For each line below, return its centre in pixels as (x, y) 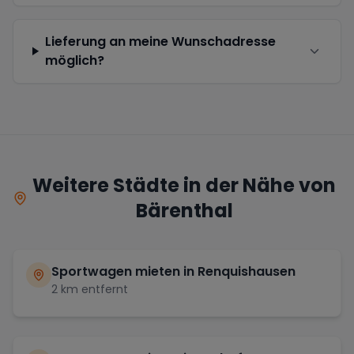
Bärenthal (184, 210)
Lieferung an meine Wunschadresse (160, 41)
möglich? (74, 60)
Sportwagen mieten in (124, 271)
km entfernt (93, 289)
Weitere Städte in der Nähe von (185, 185)
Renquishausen (247, 271)
